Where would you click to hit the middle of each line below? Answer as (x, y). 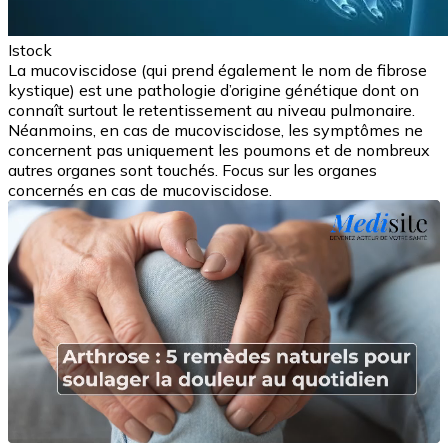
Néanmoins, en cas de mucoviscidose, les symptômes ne (215, 130)
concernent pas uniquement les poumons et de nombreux (219, 150)
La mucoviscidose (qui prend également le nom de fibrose (217, 70)
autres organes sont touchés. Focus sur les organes (192, 170)
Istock (30, 50)
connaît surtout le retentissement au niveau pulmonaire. (211, 110)
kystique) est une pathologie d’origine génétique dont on (213, 90)
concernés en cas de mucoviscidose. (140, 190)
